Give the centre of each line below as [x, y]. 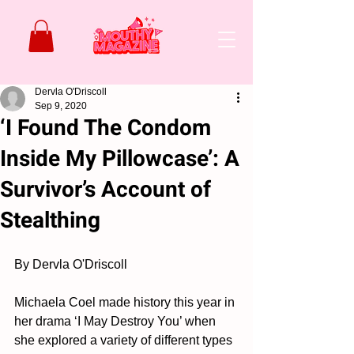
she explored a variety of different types [125, 340]
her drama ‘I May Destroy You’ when [117, 321]
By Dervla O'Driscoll [71, 264]
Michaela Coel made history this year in [126, 302]
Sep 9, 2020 [61, 105]
